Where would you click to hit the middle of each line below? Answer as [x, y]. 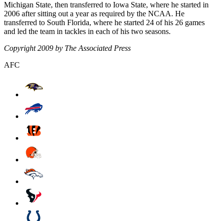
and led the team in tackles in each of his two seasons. [87, 31]
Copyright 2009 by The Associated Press [67, 48]
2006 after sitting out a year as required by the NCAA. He [94, 13]
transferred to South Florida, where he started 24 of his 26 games [104, 22]
